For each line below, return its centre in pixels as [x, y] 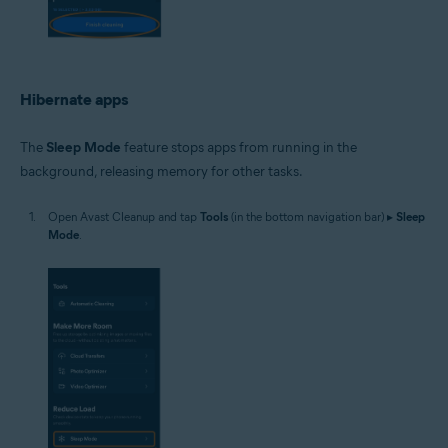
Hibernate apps [74, 100]
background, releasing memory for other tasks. [161, 172]
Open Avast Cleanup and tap [124, 217]
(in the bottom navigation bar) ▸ [312, 217]
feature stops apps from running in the [239, 148]
